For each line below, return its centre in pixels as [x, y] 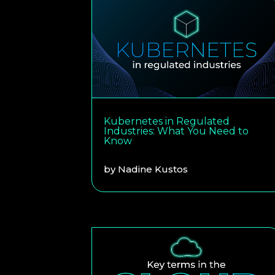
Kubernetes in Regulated [167, 121]
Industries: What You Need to [176, 131]
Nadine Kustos [153, 169]
